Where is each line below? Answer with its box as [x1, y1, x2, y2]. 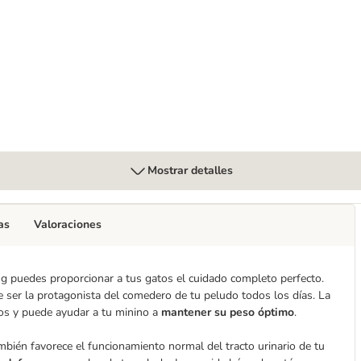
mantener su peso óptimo [158, 305, 294, 320]
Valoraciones [34, 217, 102, 232]
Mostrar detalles [147, 163, 233, 178]
